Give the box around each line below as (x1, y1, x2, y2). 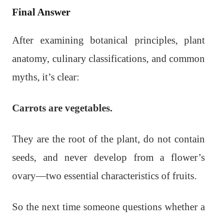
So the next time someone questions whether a (12, 201, 205, 213)
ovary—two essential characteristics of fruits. (12, 170, 197, 182)
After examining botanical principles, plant (12, 34, 205, 46)
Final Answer (12, 6, 70, 18)
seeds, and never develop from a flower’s (12, 152, 205, 164)
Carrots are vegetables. (12, 102, 112, 114)
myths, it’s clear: (12, 71, 79, 83)
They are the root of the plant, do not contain (12, 133, 205, 145)
